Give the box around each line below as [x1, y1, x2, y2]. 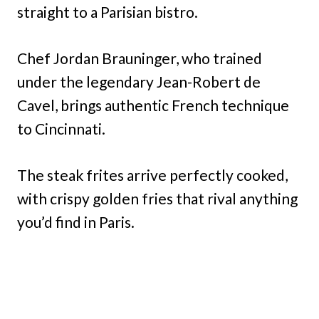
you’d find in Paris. [17, 213, 135, 231]
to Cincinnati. [17, 120, 105, 137]
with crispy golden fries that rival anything [17, 189, 298, 207]
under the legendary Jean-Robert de [17, 73, 261, 90]
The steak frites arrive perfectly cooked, [17, 166, 288, 184]
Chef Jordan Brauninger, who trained [17, 49, 262, 67]
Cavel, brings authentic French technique [17, 96, 289, 114]
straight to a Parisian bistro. [17, 3, 198, 21]
